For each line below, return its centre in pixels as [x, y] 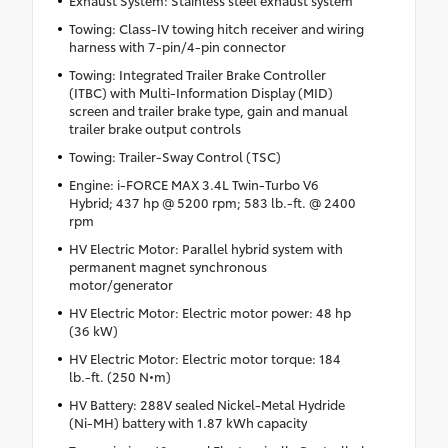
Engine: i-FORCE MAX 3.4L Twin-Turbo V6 [193, 183]
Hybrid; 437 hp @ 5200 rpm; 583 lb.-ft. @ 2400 [212, 201]
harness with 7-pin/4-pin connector [177, 45]
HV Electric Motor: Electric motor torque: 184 [204, 357]
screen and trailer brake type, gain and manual [208, 109]
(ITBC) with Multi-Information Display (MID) [200, 91]
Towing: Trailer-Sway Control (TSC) [174, 155]
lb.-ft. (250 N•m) [119, 375]
